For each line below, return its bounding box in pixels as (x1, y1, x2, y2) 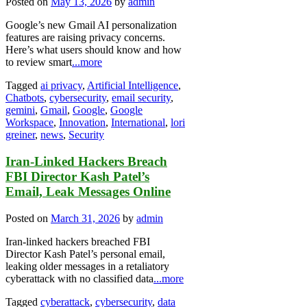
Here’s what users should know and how (5, 44, 182, 56)
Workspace (5, 116, 53, 129)
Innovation (59, 116, 106, 129)
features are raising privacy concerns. (5, 32, 165, 44)
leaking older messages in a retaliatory (5, 260, 169, 272)
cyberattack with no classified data (5, 272, 153, 284)
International (111, 116, 165, 129)
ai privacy (40, 79, 82, 92)
